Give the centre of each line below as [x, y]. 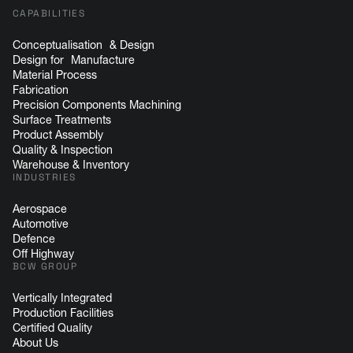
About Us [35, 342]
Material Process [55, 74]
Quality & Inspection [63, 149]
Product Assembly [58, 134]
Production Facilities [63, 312]
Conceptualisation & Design [84, 45]
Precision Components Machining [97, 104]
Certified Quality [52, 327]
